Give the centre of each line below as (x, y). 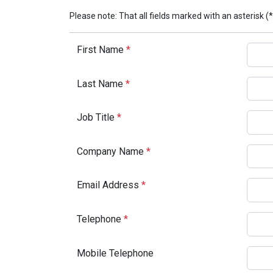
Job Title (97, 118)
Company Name (112, 151)
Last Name (101, 83)
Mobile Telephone (115, 253)
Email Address (109, 185)
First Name (101, 50)
